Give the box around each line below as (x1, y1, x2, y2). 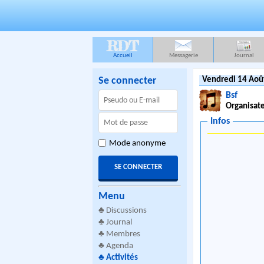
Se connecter (98, 75, 156, 87)
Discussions (106, 206, 147, 215)
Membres (106, 230, 140, 239)
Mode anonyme (109, 139, 166, 148)
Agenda (106, 242, 133, 250)
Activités (106, 253, 138, 262)
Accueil (113, 52, 133, 59)
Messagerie (169, 52, 198, 59)
